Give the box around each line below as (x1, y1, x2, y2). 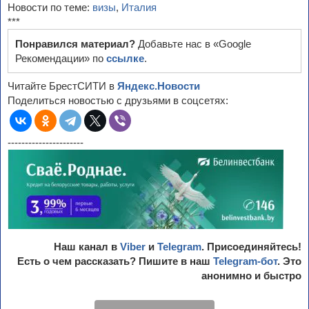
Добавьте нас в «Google (138, 37, 251, 50)
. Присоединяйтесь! (201, 240, 301, 252)
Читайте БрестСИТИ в (8, 79, 117, 92)
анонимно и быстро (201, 269, 301, 281)
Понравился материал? (15, 37, 138, 50)
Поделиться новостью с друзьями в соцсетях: (8, 94, 228, 106)
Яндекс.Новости (117, 79, 200, 92)
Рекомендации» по (15, 52, 106, 64)
